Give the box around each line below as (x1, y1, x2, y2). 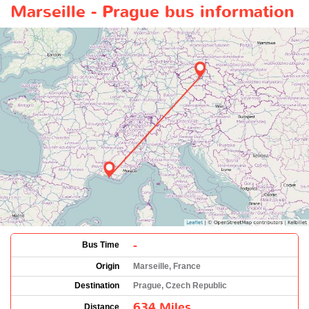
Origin (96, 261, 119, 271)
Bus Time (82, 239, 119, 250)
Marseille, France (133, 261, 201, 271)
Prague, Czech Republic (133, 280, 227, 290)
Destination (74, 280, 119, 290)
